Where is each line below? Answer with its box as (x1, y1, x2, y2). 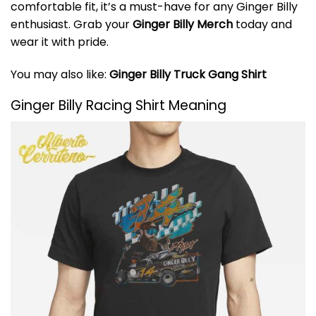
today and (233, 16, 292, 32)
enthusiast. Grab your (11, 16, 133, 32)
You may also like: (11, 66, 109, 83)
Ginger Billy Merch (133, 16, 233, 32)
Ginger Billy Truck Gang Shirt (109, 66, 267, 83)
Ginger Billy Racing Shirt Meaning (11, 96, 226, 116)
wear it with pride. (11, 33, 109, 50)
